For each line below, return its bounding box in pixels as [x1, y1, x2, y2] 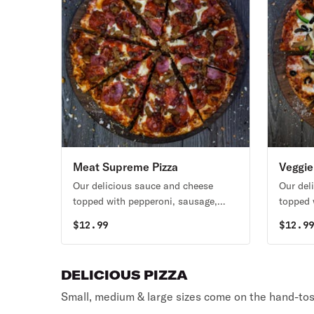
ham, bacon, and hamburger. [73, 210, 201, 223]
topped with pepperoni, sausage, [73, 195, 218, 207]
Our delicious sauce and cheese [73, 179, 214, 192]
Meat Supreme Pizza [73, 160, 179, 174]
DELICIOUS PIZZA [61, 267, 189, 283]
